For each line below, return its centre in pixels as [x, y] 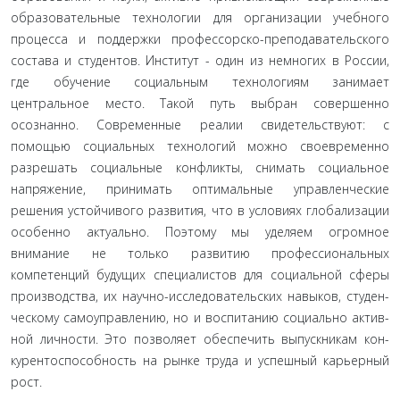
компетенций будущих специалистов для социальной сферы [200, 275]
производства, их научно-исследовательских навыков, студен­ [200, 296]
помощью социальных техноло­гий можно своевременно [200, 146]
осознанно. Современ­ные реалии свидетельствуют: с [200, 125]
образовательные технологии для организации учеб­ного [200, 17]
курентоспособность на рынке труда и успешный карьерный [200, 360]
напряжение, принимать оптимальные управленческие [200, 189]
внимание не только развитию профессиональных [200, 253]
